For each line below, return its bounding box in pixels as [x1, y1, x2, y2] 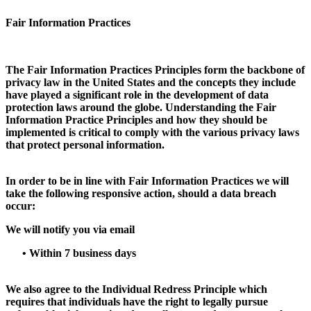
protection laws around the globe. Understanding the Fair [6, 101, 276, 113]
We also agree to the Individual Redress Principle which [6, 283, 267, 295]
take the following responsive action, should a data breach [6, 187, 276, 199]
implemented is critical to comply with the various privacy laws [6, 126, 299, 138]
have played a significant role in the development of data [6, 88, 269, 101]
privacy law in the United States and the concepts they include [6, 76, 296, 88]
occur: [6, 199, 35, 212]
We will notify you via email [6, 223, 135, 235]
